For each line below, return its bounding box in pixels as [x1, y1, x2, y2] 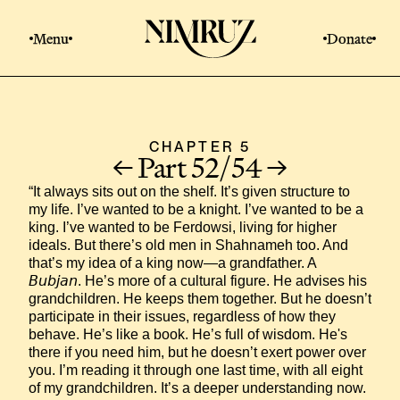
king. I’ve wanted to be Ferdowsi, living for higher [29, 220, 337, 235]
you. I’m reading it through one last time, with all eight [29, 362, 362, 378]
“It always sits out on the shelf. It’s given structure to [29, 184, 350, 199]
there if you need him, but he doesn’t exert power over [29, 345, 366, 360]
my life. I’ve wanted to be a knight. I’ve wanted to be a [29, 202, 363, 217]
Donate [327, 29, 372, 48]
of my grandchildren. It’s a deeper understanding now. [29, 380, 366, 396]
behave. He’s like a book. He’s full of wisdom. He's [29, 327, 347, 342]
